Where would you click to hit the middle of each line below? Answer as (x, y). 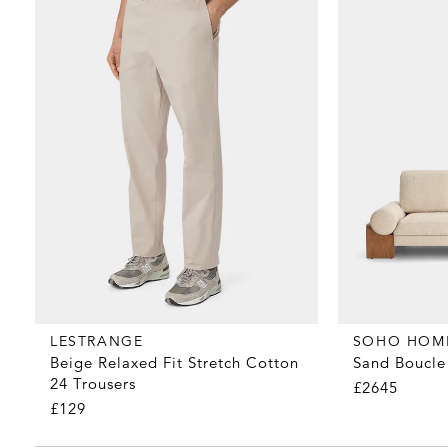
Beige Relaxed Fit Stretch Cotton (174, 363)
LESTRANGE (97, 341)
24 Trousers (93, 384)
